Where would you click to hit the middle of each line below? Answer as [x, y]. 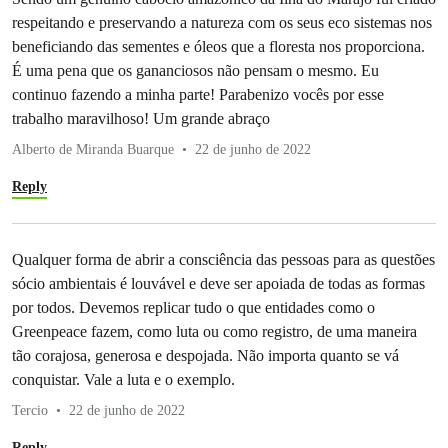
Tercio [30, 411]
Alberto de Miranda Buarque [93, 150]
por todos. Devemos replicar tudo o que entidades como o [193, 308]
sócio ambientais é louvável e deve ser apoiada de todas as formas [218, 284]
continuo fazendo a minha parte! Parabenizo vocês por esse [198, 95]
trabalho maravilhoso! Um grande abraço [141, 119]
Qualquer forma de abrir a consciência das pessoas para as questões [223, 260]
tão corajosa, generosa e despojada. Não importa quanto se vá [205, 356]
